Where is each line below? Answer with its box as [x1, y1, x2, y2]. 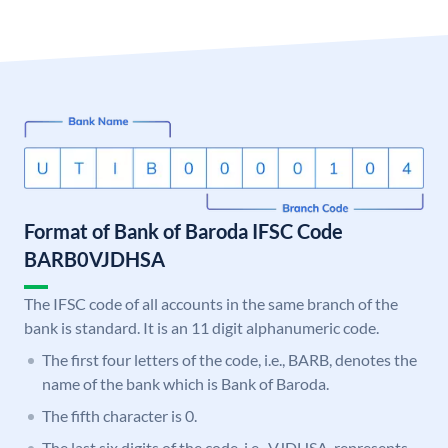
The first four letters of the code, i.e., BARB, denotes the [42, 350, 417, 370]
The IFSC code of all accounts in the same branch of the [24, 294, 398, 314]
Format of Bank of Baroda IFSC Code [24, 219, 343, 244]
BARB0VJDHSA [24, 247, 165, 272]
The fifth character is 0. [42, 406, 197, 426]
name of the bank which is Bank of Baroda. [42, 374, 329, 394]
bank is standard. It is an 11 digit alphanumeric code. [24, 318, 379, 338]
